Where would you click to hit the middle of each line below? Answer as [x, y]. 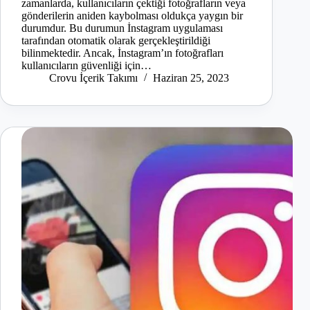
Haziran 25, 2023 [191, 78]
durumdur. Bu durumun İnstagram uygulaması [122, 28]
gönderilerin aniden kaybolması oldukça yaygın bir [132, 16]
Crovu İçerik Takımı [93, 78]
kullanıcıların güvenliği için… [86, 66]
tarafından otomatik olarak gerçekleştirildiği [116, 41]
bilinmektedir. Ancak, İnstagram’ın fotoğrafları [122, 53]
